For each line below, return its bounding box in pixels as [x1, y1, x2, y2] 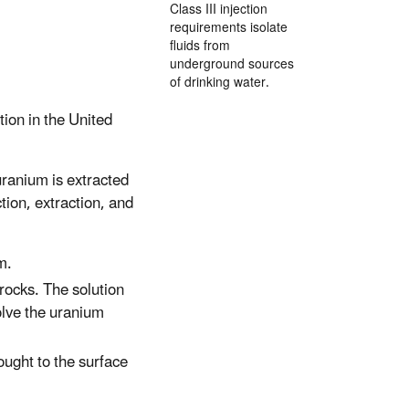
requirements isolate [170, 15, 288, 42]
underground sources [170, 51, 294, 79]
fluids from [170, 33, 230, 60]
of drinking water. [170, 69, 269, 97]
